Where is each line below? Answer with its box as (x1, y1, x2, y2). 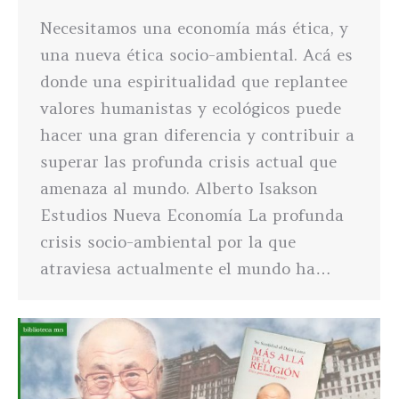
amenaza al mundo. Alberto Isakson (40, 178, 318, 199)
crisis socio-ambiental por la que (40, 232, 296, 253)
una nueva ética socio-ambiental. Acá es (40, 45, 353, 66)
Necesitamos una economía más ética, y (40, 18, 348, 39)
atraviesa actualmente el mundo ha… (40, 258, 331, 280)
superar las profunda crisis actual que (40, 151, 337, 173)
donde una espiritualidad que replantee (40, 71, 347, 93)
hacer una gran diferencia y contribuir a (40, 125, 354, 146)
